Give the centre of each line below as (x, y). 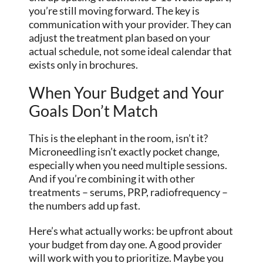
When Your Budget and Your (127, 93)
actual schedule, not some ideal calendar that (131, 51)
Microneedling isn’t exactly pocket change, (124, 152)
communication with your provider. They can (130, 24)
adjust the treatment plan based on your (120, 38)
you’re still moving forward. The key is (114, 11)
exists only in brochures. (84, 65)
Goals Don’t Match (94, 111)
